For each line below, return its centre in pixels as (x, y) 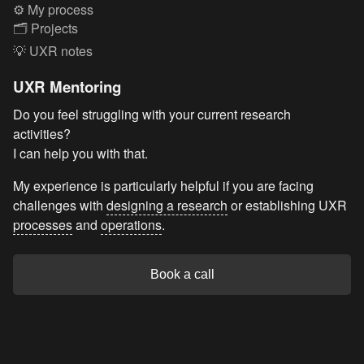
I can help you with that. (80, 154)
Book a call (182, 275)
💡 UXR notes (53, 51)
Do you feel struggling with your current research (152, 115)
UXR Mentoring (67, 86)
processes (43, 225)
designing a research (167, 206)
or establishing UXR (287, 206)
